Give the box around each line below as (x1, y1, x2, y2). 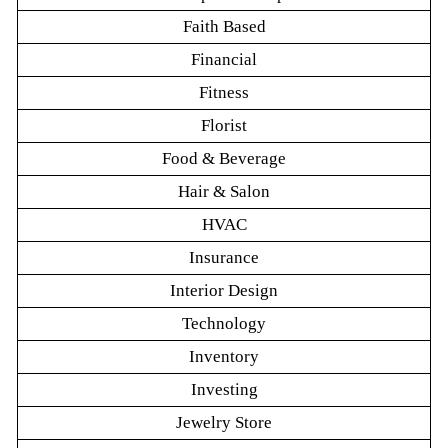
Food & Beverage (162, 149, 286, 169)
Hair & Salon (178, 182, 270, 202)
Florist (201, 116, 247, 136)
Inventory (189, 347, 259, 367)
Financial (191, 50, 257, 70)
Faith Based (182, 17, 266, 37)
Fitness (199, 83, 249, 103)
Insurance (189, 248, 259, 268)
